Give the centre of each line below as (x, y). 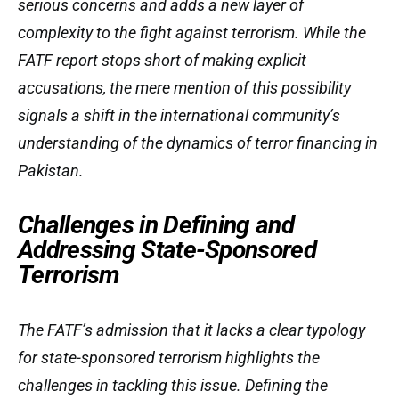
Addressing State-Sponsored (167, 250)
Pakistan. (51, 171)
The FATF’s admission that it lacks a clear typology (191, 330)
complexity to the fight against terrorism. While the (192, 33)
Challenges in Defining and (156, 225)
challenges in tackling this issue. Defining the (173, 385)
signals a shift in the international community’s (179, 115)
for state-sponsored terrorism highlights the (169, 358)
